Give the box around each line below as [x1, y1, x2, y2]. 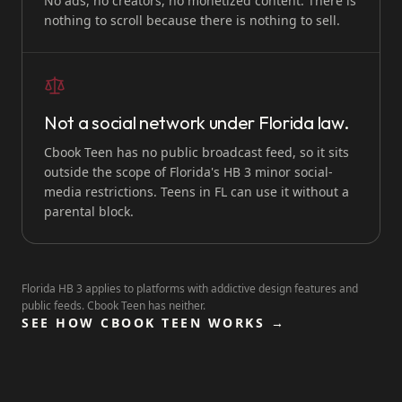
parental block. [44, 203, 134, 220]
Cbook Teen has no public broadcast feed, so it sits [44, 144, 349, 161]
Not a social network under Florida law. [44, 111, 349, 134]
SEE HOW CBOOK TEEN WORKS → [22, 314, 286, 331]
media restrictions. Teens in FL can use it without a [44, 183, 349, 200]
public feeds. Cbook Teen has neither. [22, 298, 205, 313]
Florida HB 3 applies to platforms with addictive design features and [22, 281, 358, 296]
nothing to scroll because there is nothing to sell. [44, 12, 340, 29]
